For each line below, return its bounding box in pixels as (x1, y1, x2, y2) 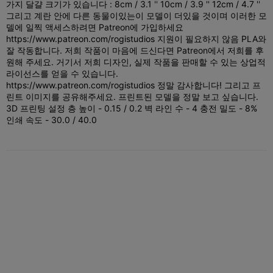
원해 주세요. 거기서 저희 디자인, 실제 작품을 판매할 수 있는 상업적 (6, 56, 266, 67)
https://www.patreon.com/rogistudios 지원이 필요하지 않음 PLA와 (6, 33, 266, 44)
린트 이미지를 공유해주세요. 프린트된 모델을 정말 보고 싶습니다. (6, 91, 258, 102)
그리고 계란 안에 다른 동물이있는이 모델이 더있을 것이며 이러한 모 (6, 10, 267, 21)
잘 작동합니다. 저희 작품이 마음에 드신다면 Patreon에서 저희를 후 (6, 44, 264, 55)
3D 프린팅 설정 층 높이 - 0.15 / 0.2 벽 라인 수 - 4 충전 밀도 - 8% (6, 102, 257, 113)
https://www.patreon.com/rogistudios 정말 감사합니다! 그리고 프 (6, 79, 261, 90)
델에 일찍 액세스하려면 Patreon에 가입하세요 (6, 21, 183, 32)
